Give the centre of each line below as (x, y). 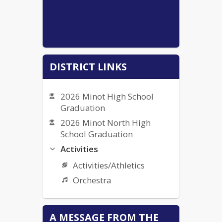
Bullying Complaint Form (109, 202)
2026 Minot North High (106, 123)
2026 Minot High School (107, 97)
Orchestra (92, 180)
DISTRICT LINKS (88, 66)
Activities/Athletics (109, 166)
